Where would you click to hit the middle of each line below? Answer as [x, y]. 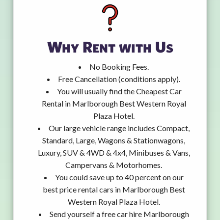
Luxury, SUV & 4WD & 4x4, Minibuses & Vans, [114, 153]
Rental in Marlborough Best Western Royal [114, 104]
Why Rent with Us [110, 47]
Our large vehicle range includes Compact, [119, 128]
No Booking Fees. [119, 67]
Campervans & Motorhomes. [114, 165]
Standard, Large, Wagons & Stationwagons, [114, 140]
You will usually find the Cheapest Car [119, 91]
